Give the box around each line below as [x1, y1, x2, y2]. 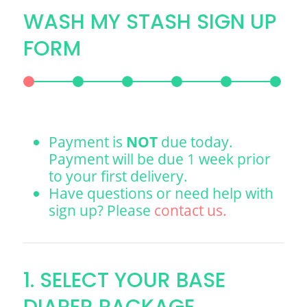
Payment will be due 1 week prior [49, 148, 271, 169]
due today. [158, 131, 234, 151]
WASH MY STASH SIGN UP [23, 8, 277, 37]
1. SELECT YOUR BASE [23, 265, 225, 295]
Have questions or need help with [49, 182, 274, 203]
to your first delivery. [49, 165, 188, 186]
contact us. [154, 199, 228, 220]
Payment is [49, 131, 127, 151]
